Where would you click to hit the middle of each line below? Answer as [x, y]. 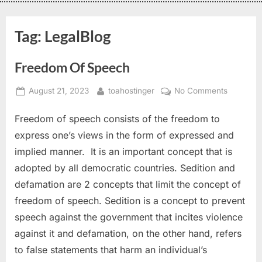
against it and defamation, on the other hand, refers [128, 233]
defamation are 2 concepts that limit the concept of [128, 184]
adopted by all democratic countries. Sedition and [125, 168]
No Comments [201, 91]
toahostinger [131, 91]
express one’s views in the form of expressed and [124, 135]
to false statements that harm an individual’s [111, 249]
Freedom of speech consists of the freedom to [117, 118]
